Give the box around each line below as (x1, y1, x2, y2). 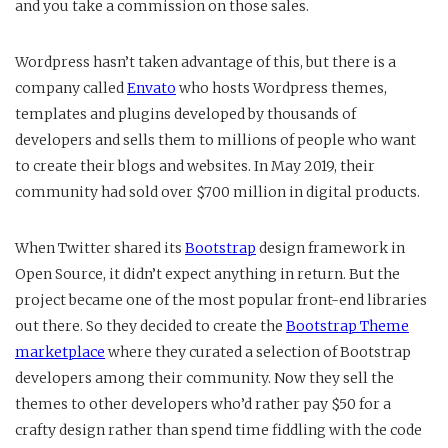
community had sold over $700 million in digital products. (15, 183, 420, 202)
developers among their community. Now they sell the (15, 369, 394, 388)
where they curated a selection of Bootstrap (105, 343, 411, 362)
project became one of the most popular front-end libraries (15, 291, 427, 310)
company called (15, 79, 127, 98)
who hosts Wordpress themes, (176, 79, 387, 98)
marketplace (15, 343, 105, 362)
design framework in (256, 239, 405, 258)
